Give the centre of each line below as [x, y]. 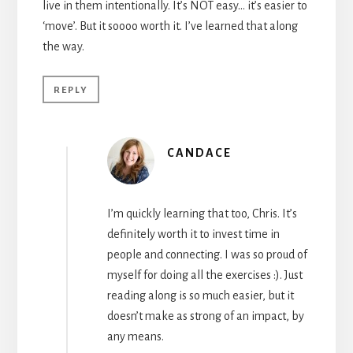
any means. [135, 336]
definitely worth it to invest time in [193, 234]
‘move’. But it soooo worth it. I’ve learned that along [170, 26]
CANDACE [199, 152]
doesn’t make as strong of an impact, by [205, 316]
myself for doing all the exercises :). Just [204, 275]
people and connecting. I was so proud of [207, 254]
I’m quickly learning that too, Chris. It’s [202, 213]
